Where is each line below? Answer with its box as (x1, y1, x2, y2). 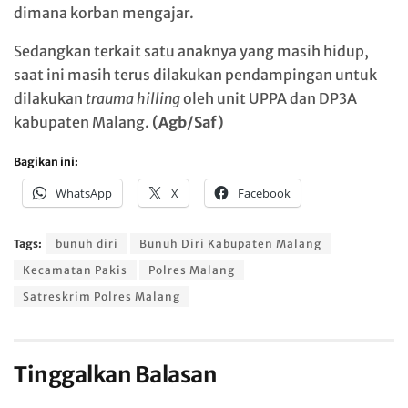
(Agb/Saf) (152, 113, 224, 132)
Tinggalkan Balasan (14, 361, 218, 390)
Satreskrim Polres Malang (23, 290, 180, 304)
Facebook (238, 185, 291, 202)
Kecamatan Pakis (23, 263, 127, 278)
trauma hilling (86, 89, 180, 108)
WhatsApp (56, 185, 112, 202)
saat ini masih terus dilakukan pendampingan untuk (14, 66, 377, 85)
